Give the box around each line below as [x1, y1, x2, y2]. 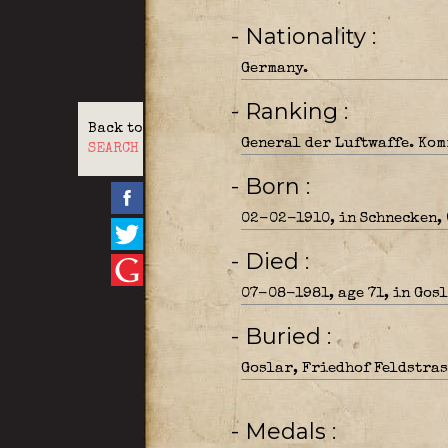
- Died [244, 248, 305, 275]
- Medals [244, 418, 332, 445]
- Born [244, 173, 306, 200]
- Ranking [244, 98, 344, 125]
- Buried [244, 323, 327, 350]
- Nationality [244, 23, 372, 50]
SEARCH [87, 142, 139, 156]
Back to [87, 122, 142, 136]
